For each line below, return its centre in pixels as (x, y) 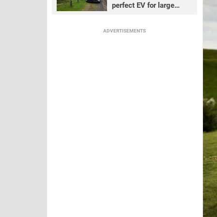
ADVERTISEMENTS (124, 31)
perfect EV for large (143, 5)
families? (126, 15)
